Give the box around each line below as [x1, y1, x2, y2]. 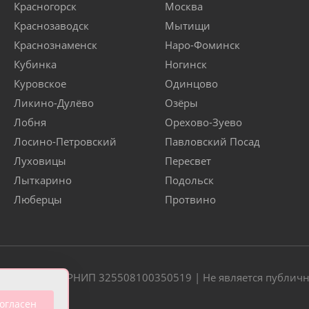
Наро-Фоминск [165, 38, 240, 52]
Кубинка [14, 57, 57, 72]
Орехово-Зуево [165, 115, 242, 130]
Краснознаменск [14, 38, 97, 52]
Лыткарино [14, 173, 72, 188]
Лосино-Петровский [14, 134, 117, 149]
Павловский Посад [165, 134, 260, 149]
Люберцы [14, 192, 62, 207]
